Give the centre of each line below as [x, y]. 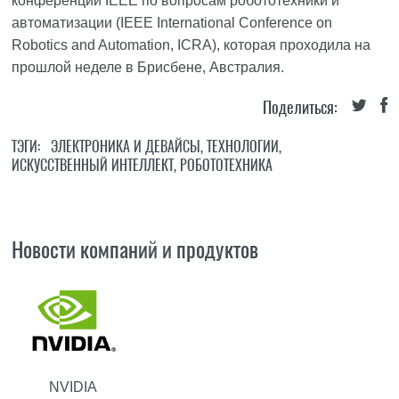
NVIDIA [73, 387]
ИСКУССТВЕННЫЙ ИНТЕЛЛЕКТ [93, 165]
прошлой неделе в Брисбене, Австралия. [148, 67]
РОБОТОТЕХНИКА [227, 165]
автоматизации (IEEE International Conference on [172, 23]
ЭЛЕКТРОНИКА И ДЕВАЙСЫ [126, 147]
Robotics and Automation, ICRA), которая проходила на [191, 45]
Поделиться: [300, 107]
